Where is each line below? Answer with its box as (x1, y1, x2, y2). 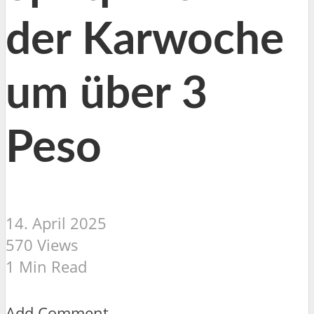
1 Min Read (6, 255, 87, 278)
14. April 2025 (6, 212, 107, 234)
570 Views (6, 233, 78, 256)
